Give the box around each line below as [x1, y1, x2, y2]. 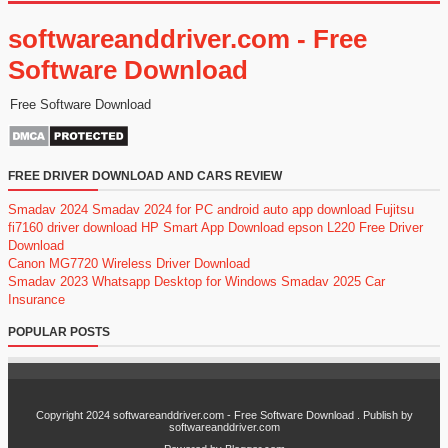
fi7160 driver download [8, 220, 137, 236]
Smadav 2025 [281, 274, 361, 290]
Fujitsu [375, 202, 414, 218]
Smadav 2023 [8, 274, 88, 290]
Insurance [8, 292, 65, 308]
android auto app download [217, 202, 371, 218]
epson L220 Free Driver [288, 220, 423, 236]
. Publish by [353, 409, 413, 422]
